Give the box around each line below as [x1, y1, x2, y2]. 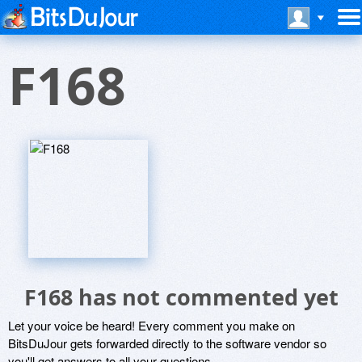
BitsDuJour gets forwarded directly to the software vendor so [8, 335, 326, 351]
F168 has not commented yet [23, 282, 339, 312]
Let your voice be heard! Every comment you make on [8, 317, 295, 334]
